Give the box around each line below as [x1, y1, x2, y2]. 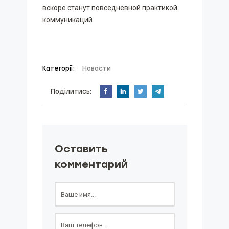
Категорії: [42, 65, 75, 72]
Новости [82, 65, 111, 72]
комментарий [54, 158, 128, 170]
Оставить [54, 143, 108, 155]
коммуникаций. [42, 16, 96, 24]
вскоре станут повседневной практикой [42, 4, 177, 12]
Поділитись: [50, 87, 91, 95]
